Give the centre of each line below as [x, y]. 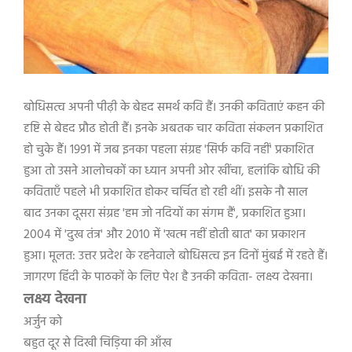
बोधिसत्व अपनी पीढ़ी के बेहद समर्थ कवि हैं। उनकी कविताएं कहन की [174, 108]
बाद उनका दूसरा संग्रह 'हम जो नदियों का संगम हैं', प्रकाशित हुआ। [165, 214]
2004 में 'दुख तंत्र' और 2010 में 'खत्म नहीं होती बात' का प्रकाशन [165, 235]
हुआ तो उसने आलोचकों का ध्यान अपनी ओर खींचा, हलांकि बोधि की [172, 171]
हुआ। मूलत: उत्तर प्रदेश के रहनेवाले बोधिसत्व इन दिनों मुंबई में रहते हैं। [176, 256]
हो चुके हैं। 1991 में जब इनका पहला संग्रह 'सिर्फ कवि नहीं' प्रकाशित [169, 150]
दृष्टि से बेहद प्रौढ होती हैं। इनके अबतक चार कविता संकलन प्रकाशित [173, 129]
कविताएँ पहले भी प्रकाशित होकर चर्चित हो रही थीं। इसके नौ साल [166, 192]
